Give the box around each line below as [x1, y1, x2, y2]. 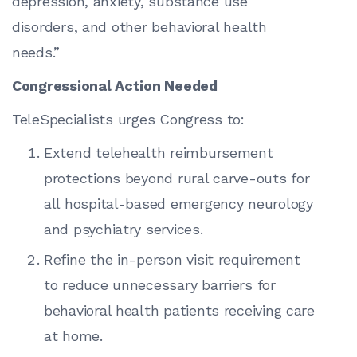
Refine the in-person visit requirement [44, 251, 300, 269]
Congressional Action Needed [12, 77, 218, 95]
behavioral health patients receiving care [44, 302, 315, 320]
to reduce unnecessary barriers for [44, 277, 276, 294]
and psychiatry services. [44, 221, 203, 238]
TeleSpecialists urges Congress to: [12, 111, 245, 128]
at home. [44, 328, 103, 345]
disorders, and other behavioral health [12, 18, 267, 36]
